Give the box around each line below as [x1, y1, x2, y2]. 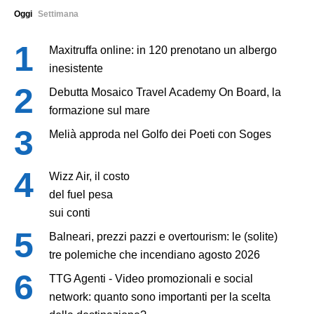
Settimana [38, 8, 78, 19]
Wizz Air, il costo [49, 170, 130, 182]
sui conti [49, 206, 90, 219]
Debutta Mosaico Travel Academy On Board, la [49, 86, 281, 98]
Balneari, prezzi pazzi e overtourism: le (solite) [49, 230, 278, 243]
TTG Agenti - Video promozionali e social [49, 272, 253, 285]
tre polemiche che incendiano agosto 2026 [49, 248, 260, 261]
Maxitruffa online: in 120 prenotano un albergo [49, 43, 277, 56]
